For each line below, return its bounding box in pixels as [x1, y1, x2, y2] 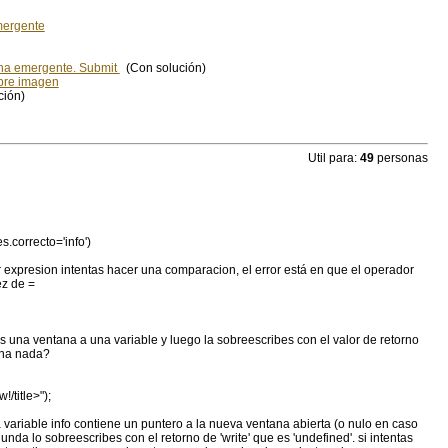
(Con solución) [119, 61, 206, 76]
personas [373, 151, 428, 166]
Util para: [307, 151, 357, 166]
